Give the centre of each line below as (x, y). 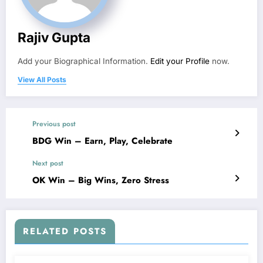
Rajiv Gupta (54, 37)
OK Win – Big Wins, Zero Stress (101, 180)
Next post (48, 163)
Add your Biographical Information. (84, 61)
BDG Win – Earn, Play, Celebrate (102, 141)
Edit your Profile (180, 61)
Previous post (54, 124)
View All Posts (42, 79)
